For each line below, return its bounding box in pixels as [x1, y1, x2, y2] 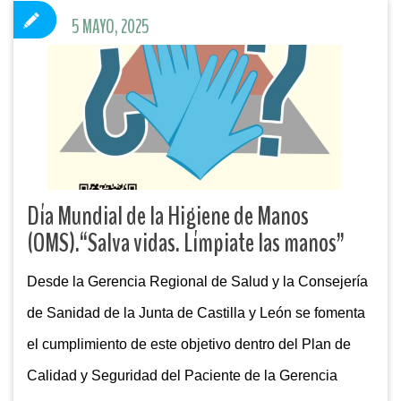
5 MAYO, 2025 [72, 14, 149, 40]
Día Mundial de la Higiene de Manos [27, 198, 309, 235]
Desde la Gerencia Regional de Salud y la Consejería [27, 274, 368, 290]
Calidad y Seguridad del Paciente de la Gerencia [27, 368, 337, 384]
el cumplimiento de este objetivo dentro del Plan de [27, 337, 351, 353]
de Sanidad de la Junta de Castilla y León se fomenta [27, 305, 365, 321]
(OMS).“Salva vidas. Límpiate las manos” [27, 225, 345, 262]
